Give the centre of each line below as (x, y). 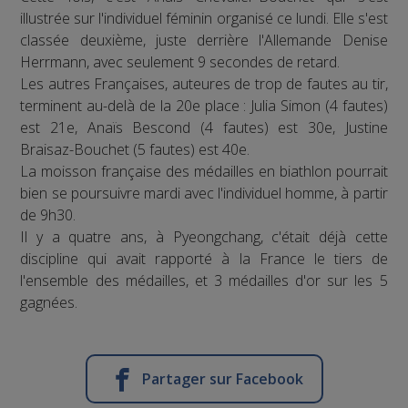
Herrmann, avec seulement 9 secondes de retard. (180, 62)
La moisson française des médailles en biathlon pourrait (204, 172)
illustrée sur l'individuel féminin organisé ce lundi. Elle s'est (204, 19)
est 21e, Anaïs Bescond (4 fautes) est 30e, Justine (204, 128)
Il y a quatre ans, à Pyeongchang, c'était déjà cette (204, 237)
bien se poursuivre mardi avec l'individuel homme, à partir (204, 194)
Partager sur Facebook (222, 379)
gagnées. (49, 303)
